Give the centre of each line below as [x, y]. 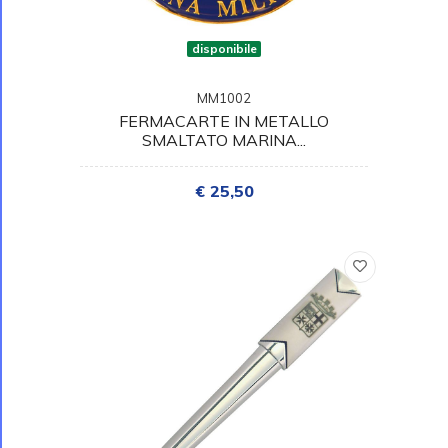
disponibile [224, 48]
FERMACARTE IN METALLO [224, 120]
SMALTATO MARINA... [224, 139]
